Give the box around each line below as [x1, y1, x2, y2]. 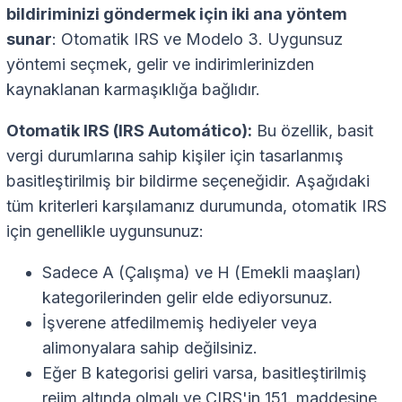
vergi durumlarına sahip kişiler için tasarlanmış [6, 146, 344, 166]
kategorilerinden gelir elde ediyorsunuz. [42, 288, 333, 308]
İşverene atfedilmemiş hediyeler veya [42, 313, 317, 333]
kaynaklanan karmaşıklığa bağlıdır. [6, 80, 260, 100]
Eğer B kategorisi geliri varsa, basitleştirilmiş [42, 363, 367, 383]
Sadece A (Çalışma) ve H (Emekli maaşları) [42, 263, 362, 283]
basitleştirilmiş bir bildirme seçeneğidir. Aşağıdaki [6, 171, 370, 191]
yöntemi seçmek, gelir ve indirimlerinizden [6, 55, 314, 74]
